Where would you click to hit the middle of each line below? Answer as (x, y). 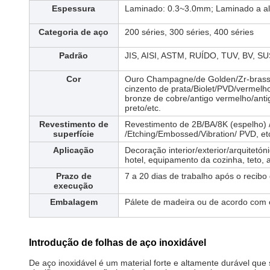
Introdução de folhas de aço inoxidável (118, 243)
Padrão (74, 55)
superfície (74, 134)
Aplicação (74, 150)
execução (74, 186)
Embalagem (74, 202)
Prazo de (74, 176)
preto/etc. (143, 108)
